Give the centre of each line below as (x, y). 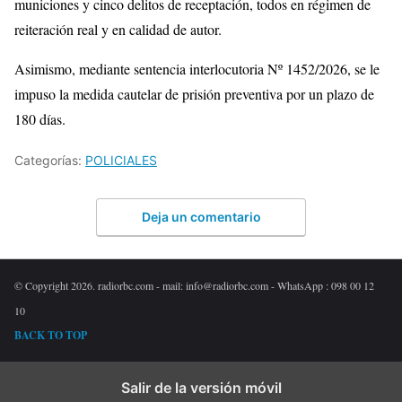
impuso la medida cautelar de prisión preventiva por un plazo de (194, 94)
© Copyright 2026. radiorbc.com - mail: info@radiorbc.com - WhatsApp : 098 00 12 (194, 285)
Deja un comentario (201, 216)
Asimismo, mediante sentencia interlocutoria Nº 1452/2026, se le (197, 69)
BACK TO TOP (51, 335)
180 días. (40, 119)
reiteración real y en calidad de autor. (118, 30)
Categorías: (50, 161)
